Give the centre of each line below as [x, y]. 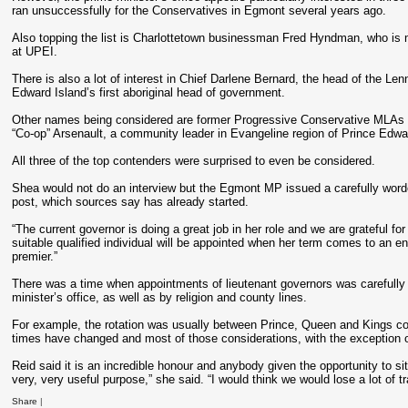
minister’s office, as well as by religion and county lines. [160, 297]
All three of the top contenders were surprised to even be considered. [194, 161]
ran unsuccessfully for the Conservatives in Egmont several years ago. [199, 10]
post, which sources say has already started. [131, 202]
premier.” [35, 256]
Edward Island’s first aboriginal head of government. [149, 92]
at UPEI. [35, 51]
